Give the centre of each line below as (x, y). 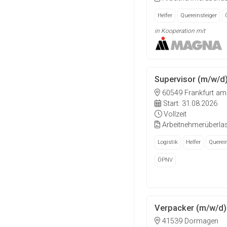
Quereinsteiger (199, 15)
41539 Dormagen (189, 221)
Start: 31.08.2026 (189, 103)
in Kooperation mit (180, 31)
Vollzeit (174, 114)
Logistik (168, 142)
